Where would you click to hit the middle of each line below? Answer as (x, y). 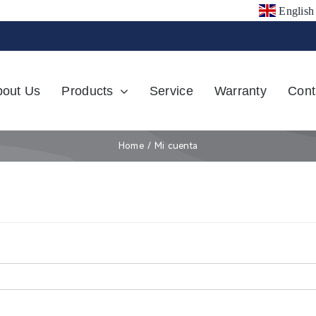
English (296, 11)
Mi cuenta (176, 146)
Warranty (240, 91)
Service (171, 91)
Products (87, 91)
